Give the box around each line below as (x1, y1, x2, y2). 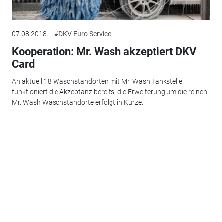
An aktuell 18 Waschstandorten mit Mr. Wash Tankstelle (11, 77, 182, 85)
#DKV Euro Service (54, 30, 111, 38)
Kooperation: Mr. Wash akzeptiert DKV (11, 45, 196, 58)
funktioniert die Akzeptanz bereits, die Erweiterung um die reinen (11, 87, 207, 96)
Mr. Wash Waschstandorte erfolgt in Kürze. (11, 98, 143, 106)
